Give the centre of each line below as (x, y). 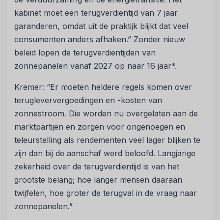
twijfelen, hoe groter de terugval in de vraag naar (106, 193)
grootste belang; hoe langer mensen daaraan (98, 180)
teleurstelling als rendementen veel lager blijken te (107, 140)
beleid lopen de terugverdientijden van (85, 53)
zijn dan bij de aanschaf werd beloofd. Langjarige (105, 153)
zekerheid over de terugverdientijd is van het (97, 167)
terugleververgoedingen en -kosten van (88, 100)
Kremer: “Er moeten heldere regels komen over (103, 87)
